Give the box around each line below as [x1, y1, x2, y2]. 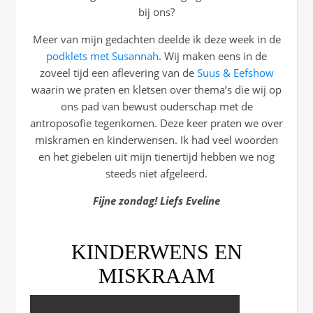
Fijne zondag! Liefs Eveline [93, 194, 220, 208]
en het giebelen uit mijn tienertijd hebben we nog [38, 150, 275, 163]
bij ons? [138, 5, 175, 19]
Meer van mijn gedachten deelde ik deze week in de [32, 32, 281, 46]
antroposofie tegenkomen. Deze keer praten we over [30, 116, 283, 130]
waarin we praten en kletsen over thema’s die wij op [31, 82, 282, 96]
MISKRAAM [98, 264, 215, 287]
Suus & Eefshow [194, 66, 274, 80]
